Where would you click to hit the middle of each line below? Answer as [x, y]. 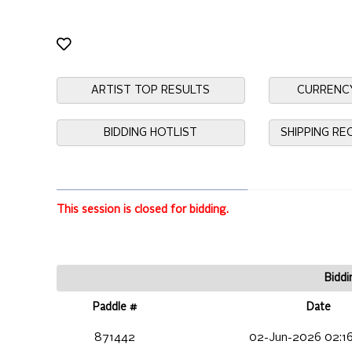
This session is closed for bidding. [143, 210]
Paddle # [115, 308]
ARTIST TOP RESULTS [151, 90]
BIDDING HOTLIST [151, 133]
